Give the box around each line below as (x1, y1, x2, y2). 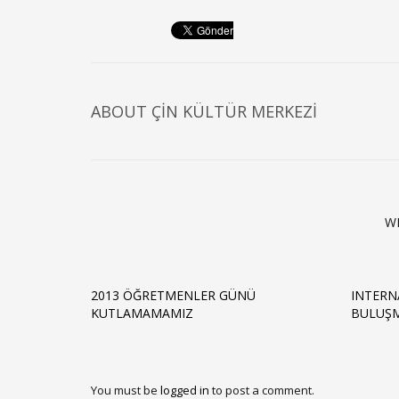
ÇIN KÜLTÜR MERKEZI (151, 101, 317, 122)
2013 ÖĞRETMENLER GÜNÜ (91, 287, 256, 304)
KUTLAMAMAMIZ (91, 305, 193, 322)
